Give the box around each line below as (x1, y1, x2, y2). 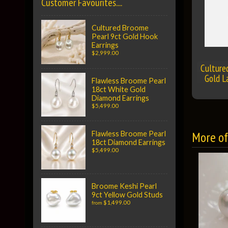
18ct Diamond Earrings (92, 137, 165, 147)
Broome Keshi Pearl (92, 182, 157, 191)
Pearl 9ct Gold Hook (92, 32, 158, 41)
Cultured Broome (92, 23, 149, 33)
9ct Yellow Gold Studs (92, 190, 163, 199)
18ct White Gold (92, 84, 146, 94)
